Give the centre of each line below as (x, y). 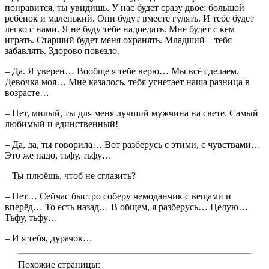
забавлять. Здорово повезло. (62, 51)
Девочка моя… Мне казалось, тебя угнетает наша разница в (127, 82)
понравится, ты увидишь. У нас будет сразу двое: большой (125, 8)
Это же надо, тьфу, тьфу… (58, 156)
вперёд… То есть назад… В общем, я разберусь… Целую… (126, 207)
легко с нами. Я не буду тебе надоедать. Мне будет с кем (120, 29)
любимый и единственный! (62, 124)
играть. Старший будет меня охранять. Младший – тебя (118, 40)
